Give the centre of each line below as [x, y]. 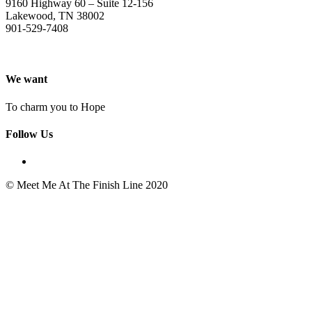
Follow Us [29, 134]
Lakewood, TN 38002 [55, 16]
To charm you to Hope [55, 107]
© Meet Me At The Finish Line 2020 [87, 185]
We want [26, 79]
